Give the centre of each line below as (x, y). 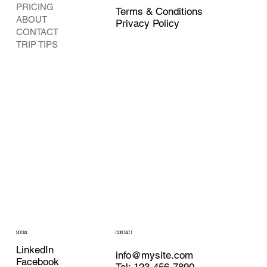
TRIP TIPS (37, 44)
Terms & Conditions (159, 11)
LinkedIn (35, 250)
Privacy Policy (148, 23)
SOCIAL (22, 232)
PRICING (35, 7)
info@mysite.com (155, 255)
